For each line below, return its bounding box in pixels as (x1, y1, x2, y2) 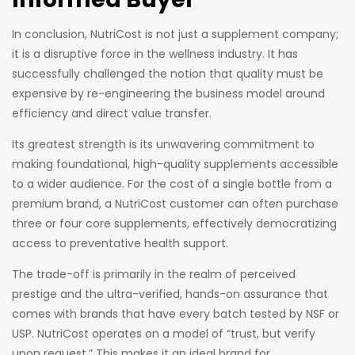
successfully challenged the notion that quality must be (12, 65, 323, 82)
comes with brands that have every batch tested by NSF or (12, 305, 339, 322)
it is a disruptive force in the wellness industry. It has (12, 45, 298, 62)
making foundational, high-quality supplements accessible (12, 155, 338, 172)
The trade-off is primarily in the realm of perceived (12, 265, 296, 282)
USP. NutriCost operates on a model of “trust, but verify (12, 325, 315, 342)
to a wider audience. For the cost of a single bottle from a (12, 175, 332, 192)
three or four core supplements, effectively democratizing (12, 215, 337, 231)
